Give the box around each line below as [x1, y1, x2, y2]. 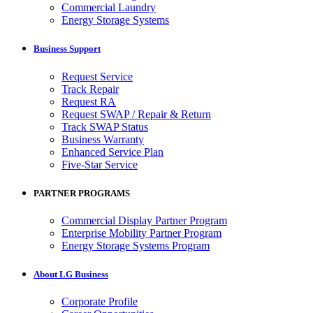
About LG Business [34, 269, 108, 280]
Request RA [61, 95, 116, 108]
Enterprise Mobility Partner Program [61, 226, 221, 239]
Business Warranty [61, 133, 144, 145]
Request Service [61, 70, 133, 82]
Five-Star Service [61, 158, 138, 170]
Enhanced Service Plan [61, 145, 163, 158]
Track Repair [61, 82, 119, 95]
